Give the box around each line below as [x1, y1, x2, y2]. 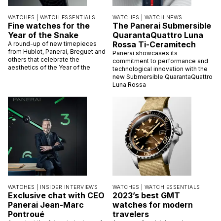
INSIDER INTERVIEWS [39, 184, 98, 190]
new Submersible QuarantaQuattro [112, 73, 213, 80]
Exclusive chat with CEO [8, 190, 105, 200]
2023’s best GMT [112, 190, 180, 200]
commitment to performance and [112, 57, 208, 65]
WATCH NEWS [144, 14, 183, 21]
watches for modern [112, 199, 193, 210]
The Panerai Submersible [112, 20, 211, 31]
